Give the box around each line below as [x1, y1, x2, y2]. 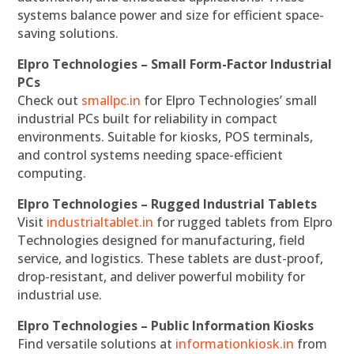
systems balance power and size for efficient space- [17, 6, 325, 24]
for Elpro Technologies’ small [141, 92, 318, 110]
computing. [17, 164, 87, 183]
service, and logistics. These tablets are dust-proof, [17, 250, 324, 268]
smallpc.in [81, 92, 141, 110]
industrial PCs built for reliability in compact [17, 110, 278, 128]
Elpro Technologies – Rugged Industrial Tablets [17, 195, 318, 213]
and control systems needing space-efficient [17, 146, 284, 164]
